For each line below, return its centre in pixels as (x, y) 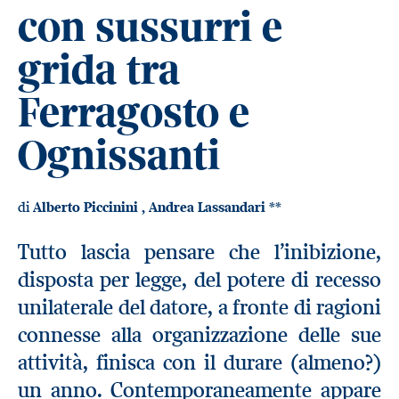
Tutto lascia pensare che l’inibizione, (199, 252)
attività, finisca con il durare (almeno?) (199, 362)
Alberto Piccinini (87, 208)
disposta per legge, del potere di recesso (199, 280)
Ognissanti (119, 155)
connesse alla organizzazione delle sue (199, 335)
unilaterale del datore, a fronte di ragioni (199, 307)
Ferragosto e (134, 112)
